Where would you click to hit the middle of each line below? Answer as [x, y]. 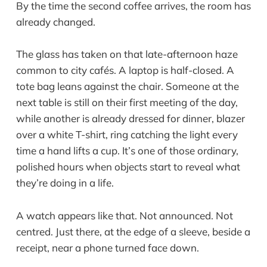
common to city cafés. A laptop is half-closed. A [125, 70]
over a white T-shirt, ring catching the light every [127, 135]
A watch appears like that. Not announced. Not [124, 215]
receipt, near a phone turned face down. [107, 247]
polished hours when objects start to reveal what [128, 167]
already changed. [55, 22]
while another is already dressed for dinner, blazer [130, 119]
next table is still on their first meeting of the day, [127, 103]
